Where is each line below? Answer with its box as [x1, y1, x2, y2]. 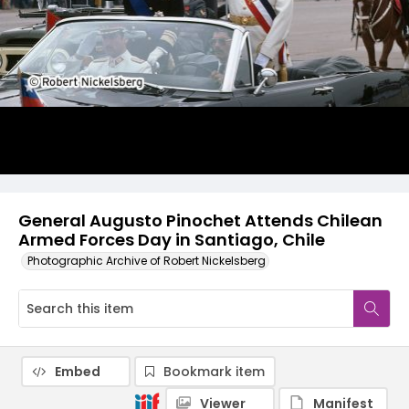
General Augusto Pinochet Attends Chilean [18, 209, 383, 232]
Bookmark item [163, 362, 265, 381]
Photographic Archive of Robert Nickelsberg [27, 253, 266, 268]
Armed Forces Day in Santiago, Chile [18, 228, 325, 251]
